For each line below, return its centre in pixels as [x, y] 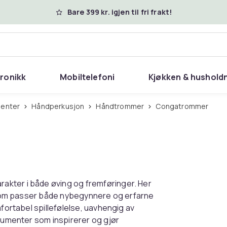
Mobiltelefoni [87, 77]
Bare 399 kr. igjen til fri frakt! [120, 12]
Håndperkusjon [61, 106]
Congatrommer [185, 106]
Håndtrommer [123, 106]
